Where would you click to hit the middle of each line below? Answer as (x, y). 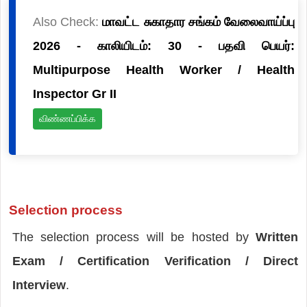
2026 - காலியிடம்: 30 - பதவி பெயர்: (164, 46)
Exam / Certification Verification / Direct (155, 261)
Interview (39, 285)
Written (277, 237)
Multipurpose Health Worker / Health (164, 70)
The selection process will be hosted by (134, 237)
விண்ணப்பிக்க (67, 118)
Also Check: (67, 22)
